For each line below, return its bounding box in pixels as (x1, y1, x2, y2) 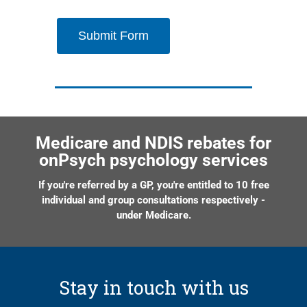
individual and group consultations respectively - (42, 193, 265, 206)
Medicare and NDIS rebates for (36, 132, 271, 153)
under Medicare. (116, 208, 191, 221)
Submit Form (77, 28, 149, 42)
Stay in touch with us (58, 275, 249, 299)
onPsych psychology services (39, 149, 268, 170)
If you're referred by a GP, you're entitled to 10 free (38, 178, 269, 191)
